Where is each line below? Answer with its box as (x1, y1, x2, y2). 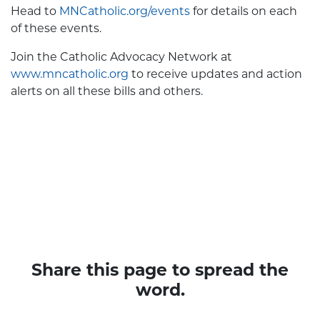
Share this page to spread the (31, 259, 289, 281)
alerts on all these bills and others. (11, 84, 203, 99)
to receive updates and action (129, 67, 302, 81)
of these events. (11, 21, 101, 36)
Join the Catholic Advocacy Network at (11, 50, 232, 64)
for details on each (190, 4, 297, 19)
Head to (11, 4, 59, 19)
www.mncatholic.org (11, 67, 129, 81)
